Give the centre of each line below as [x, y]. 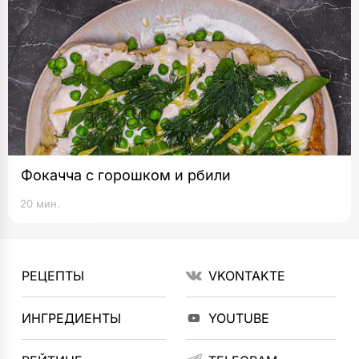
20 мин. [40, 204]
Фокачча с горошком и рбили [126, 175]
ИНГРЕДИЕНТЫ [72, 318]
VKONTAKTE [246, 276]
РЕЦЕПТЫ [53, 276]
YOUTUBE [238, 318]
